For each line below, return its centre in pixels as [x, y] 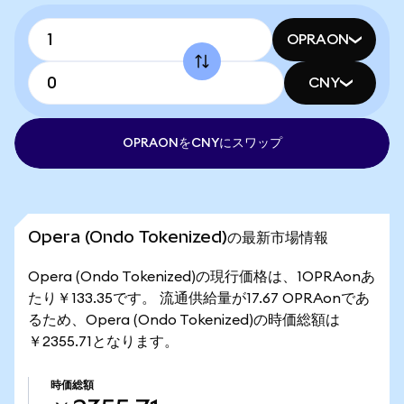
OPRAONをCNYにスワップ [202, 143]
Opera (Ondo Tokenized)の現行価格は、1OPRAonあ [202, 277]
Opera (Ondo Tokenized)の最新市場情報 [178, 237]
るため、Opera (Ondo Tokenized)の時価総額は [184, 320]
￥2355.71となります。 [103, 342]
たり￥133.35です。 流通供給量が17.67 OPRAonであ [199, 298]
